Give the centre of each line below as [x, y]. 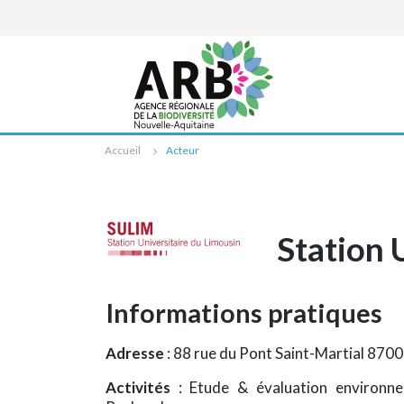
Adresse [136, 353]
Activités [142, 387]
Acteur [183, 150]
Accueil [123, 150]
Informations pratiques [244, 313]
